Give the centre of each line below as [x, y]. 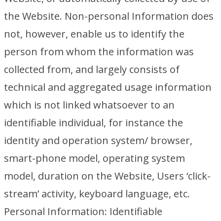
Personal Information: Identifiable [83, 211]
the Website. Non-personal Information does [109, 16]
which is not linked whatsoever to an [89, 105]
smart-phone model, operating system [94, 158]
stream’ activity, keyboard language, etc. [97, 194]
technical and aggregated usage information [108, 87]
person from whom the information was [99, 52]
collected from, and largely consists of [92, 69]
